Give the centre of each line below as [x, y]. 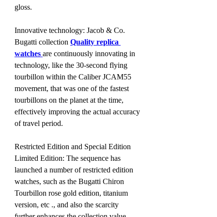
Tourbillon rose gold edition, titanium [71, 193]
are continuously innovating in [89, 53]
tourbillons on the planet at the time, [69, 100]
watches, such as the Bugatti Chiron [69, 181]
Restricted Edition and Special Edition [73, 146]
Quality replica [94, 42]
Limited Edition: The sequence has [68, 158]
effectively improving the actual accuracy [77, 111]
